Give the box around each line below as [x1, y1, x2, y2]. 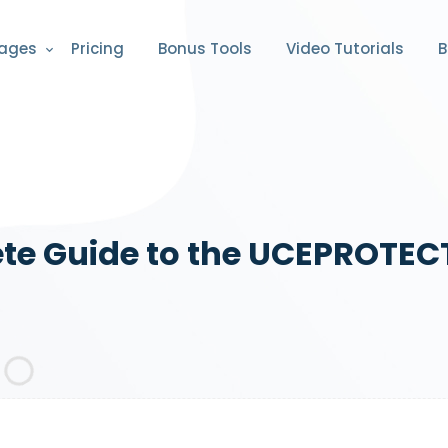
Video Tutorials [286, 38, 404, 59]
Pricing [71, 38, 124, 59]
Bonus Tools [158, 38, 252, 59]
